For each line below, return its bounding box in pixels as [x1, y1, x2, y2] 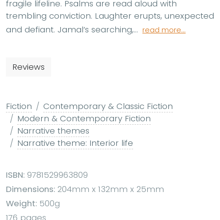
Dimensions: [6, 183, 55, 195]
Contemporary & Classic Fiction [43, 100, 173, 112]
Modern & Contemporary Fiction [17, 112, 151, 124]
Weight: [6, 197, 37, 209]
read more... [142, 25, 186, 35]
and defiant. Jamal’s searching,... [6, 23, 138, 35]
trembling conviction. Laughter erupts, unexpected [6, 9, 214, 22]
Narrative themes [17, 124, 89, 137]
